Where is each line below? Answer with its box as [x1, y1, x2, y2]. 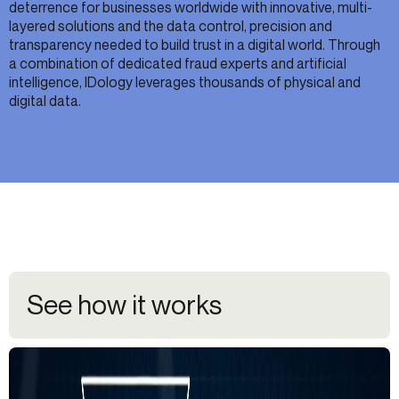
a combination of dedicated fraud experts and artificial [9, 53, 346, 72]
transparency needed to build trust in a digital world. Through [9, 35, 380, 53]
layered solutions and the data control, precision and [9, 16, 332, 35]
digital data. [9, 91, 81, 110]
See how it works [27, 289, 222, 322]
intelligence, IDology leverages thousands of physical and [9, 72, 361, 91]
